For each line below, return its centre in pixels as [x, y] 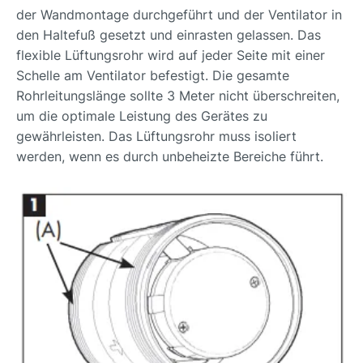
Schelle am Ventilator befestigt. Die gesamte [153, 75]
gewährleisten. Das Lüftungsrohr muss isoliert [156, 136]
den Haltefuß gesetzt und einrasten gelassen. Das [169, 35]
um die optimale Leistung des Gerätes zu [142, 116]
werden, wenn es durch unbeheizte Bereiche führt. [170, 156]
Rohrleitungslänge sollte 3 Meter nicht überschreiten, [178, 96]
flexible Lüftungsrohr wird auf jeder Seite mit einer [171, 55]
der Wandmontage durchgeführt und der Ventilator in [179, 15]
